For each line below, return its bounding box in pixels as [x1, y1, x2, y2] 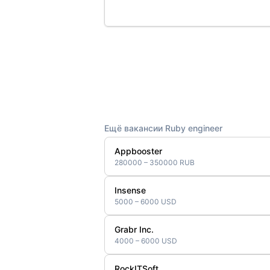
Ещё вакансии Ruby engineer [104, 123, 222, 133]
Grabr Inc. [114, 224, 154, 234]
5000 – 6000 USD [114, 197, 177, 206]
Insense [114, 185, 146, 195]
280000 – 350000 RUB [114, 158, 195, 167]
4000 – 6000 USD [114, 236, 177, 245]
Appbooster [114, 146, 162, 156]
